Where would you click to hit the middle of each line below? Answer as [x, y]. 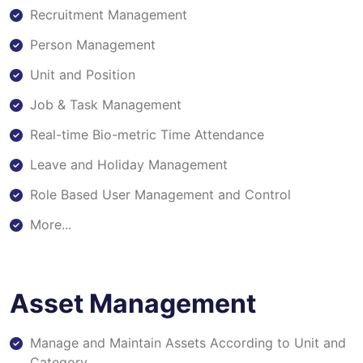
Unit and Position [83, 74]
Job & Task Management [106, 104]
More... [51, 224]
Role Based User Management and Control [160, 194]
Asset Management [133, 303]
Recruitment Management [109, 14]
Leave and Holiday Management [129, 164]
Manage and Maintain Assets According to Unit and [188, 342]
